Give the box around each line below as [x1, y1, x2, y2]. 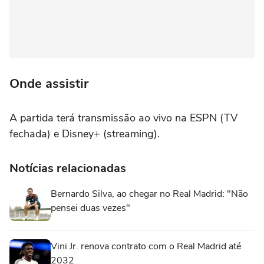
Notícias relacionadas [9, 160, 126, 176]
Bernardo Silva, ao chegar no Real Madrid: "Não [51, 187, 248, 200]
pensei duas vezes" [51, 201, 130, 214]
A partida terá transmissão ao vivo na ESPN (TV [9, 110, 237, 125]
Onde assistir [9, 74, 88, 93]
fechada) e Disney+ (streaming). [9, 126, 160, 141]
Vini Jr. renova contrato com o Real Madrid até [51, 239, 241, 253]
